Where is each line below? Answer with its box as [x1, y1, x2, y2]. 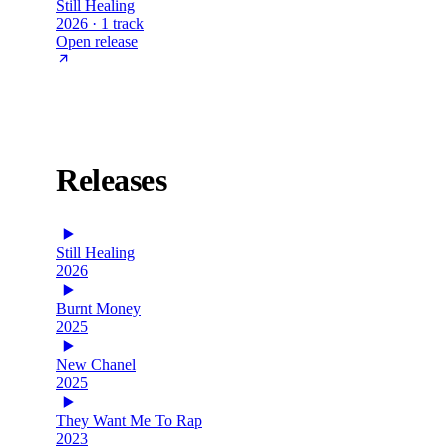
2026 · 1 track [56, 14, 144, 32]
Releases [56, 162, 166, 199]
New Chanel [56, 355, 136, 373]
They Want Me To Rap [56, 411, 202, 429]
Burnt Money [56, 299, 141, 317]
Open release [56, 32, 138, 50]
